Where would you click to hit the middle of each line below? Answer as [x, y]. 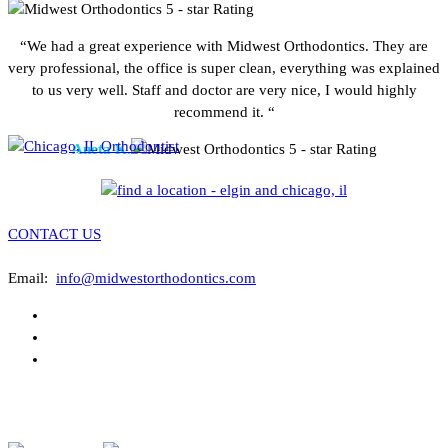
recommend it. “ [224, 111]
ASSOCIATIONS [61, 415]
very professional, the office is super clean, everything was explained [224, 67]
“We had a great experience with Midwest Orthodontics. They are [224, 45]
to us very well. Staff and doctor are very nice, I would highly [224, 89]
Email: [32, 277]
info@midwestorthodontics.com [156, 277]
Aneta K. [101, 148]
